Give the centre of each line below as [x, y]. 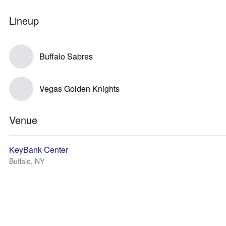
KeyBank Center [39, 150]
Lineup [24, 20]
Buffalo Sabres [66, 56]
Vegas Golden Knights [79, 89]
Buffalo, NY [27, 161]
